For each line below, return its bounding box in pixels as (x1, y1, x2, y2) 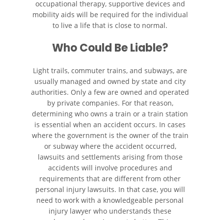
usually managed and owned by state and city (34, 77, 186, 86)
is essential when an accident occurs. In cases (34, 120, 186, 130)
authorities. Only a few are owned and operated (31, 87, 189, 97)
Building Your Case (58, 33, 132, 44)
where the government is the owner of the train (31, 131, 189, 140)
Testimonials (26, 127, 73, 138)
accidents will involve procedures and (48, 163, 172, 173)
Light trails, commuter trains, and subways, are (33, 66, 187, 76)
